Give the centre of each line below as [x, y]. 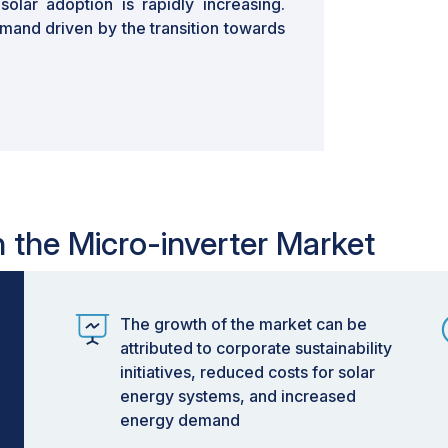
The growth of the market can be [243, 324]
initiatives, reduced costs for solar [247, 372]
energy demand [180, 420]
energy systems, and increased [238, 396]
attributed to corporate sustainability [256, 348]
